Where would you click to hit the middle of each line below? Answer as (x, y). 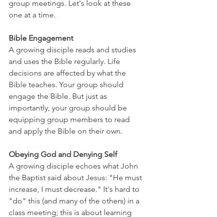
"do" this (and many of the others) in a (75, 201)
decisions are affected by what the (68, 73)
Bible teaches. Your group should (67, 85)
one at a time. (32, 15)
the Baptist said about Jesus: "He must (76, 178)
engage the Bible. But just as (59, 96)
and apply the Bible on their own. (66, 131)
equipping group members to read (70, 119)
